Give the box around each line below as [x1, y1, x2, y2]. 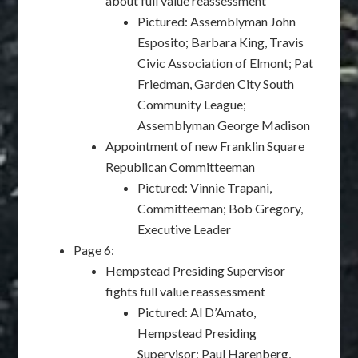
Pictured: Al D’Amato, [137, 304, 257, 320]
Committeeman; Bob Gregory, [137, 201, 304, 216]
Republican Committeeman [105, 159, 256, 174]
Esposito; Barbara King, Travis [137, 34, 304, 50]
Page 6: [74, 242, 115, 257]
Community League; [137, 97, 247, 112]
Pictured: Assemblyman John [137, 14, 296, 29]
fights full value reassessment [105, 284, 266, 299]
